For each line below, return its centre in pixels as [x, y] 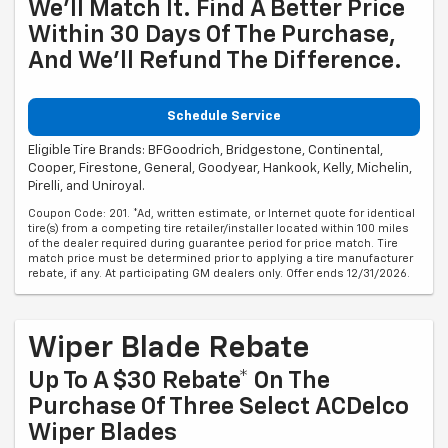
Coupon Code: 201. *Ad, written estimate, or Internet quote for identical [221, 214]
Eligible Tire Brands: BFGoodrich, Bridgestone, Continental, [205, 151]
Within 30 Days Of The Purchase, [212, 34]
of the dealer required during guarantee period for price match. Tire [213, 244]
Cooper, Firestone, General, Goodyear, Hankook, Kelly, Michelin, [220, 169]
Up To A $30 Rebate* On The [179, 381]
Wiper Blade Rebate [169, 349]
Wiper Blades [102, 433]
